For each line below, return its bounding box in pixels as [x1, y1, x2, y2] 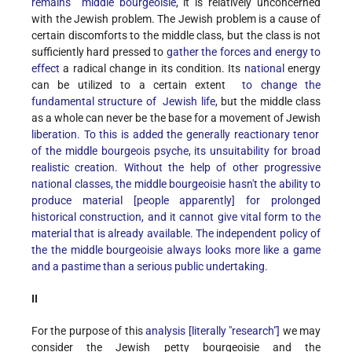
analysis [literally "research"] [145, 324, 283, 338]
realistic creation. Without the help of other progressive [31, 161, 321, 174]
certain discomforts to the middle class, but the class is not [31, 29, 321, 42]
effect [31, 62, 60, 75]
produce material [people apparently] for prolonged [31, 194, 321, 207]
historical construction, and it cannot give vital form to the [31, 211, 321, 224]
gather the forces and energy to [166, 46, 321, 59]
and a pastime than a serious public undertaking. [31, 260, 268, 273]
